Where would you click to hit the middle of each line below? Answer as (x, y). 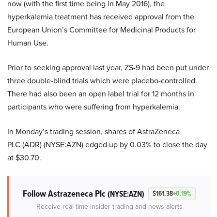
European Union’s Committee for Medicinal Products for (101, 30)
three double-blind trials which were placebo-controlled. (102, 81)
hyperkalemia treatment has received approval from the (101, 17)
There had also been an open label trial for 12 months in (101, 94)
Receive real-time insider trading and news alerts (109, 207)
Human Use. (28, 43)
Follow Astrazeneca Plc (65, 194)
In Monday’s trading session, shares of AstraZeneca (93, 132)
